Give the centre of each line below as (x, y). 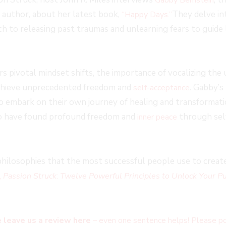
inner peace (157, 117)
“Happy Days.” (147, 14)
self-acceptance (161, 88)
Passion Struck (30, 176)
